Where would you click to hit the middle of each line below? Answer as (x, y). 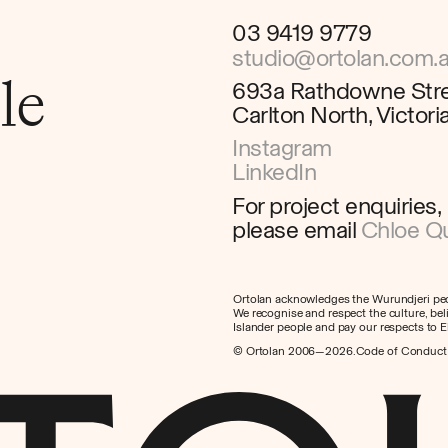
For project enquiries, (337, 206)
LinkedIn (274, 172)
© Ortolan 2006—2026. (294, 351)
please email (297, 230)
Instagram (282, 148)
